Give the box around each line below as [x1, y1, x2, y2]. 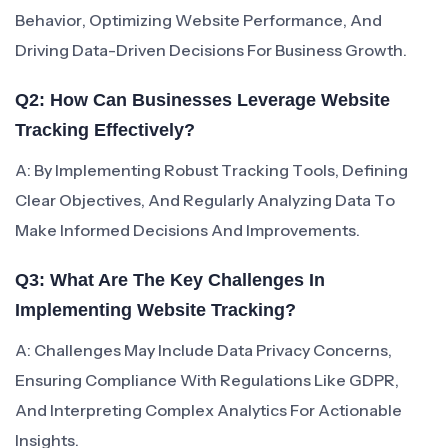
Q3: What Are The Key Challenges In [15, 270, 325, 290]
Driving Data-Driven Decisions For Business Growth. [15, 40, 407, 60]
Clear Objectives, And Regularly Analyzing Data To [15, 190, 395, 210]
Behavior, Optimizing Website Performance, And [15, 10, 382, 30]
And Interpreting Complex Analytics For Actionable [15, 400, 402, 420]
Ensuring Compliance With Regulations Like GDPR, [15, 370, 399, 390]
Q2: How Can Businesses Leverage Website [15, 90, 390, 110]
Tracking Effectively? [15, 120, 195, 140]
